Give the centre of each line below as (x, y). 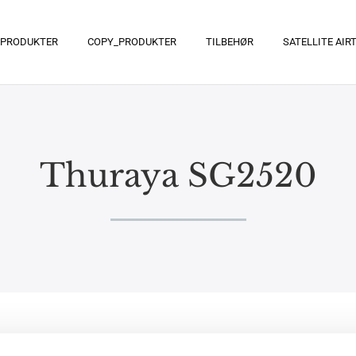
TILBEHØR (229, 42)
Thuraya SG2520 (178, 175)
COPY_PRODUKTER (132, 42)
